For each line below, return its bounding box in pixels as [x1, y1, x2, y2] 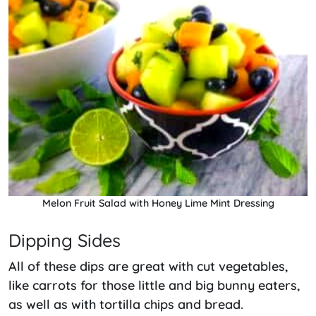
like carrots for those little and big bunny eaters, [8, 276, 300, 293]
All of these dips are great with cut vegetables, [8, 257, 288, 274]
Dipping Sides [8, 229, 121, 251]
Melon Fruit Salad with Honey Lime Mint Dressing [42, 196, 274, 209]
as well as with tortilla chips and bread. [8, 296, 243, 312]
